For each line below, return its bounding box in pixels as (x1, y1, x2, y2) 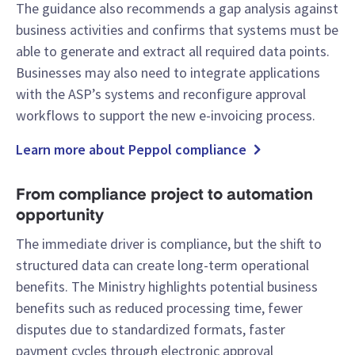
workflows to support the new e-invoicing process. (16, 106, 315, 125)
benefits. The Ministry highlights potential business (16, 277, 318, 296)
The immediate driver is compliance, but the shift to (16, 235, 322, 254)
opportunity (16, 208, 104, 225)
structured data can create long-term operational (16, 256, 309, 275)
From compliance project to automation (16, 188, 313, 204)
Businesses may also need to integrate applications (16, 63, 320, 82)
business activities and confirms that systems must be (16, 21, 338, 40)
